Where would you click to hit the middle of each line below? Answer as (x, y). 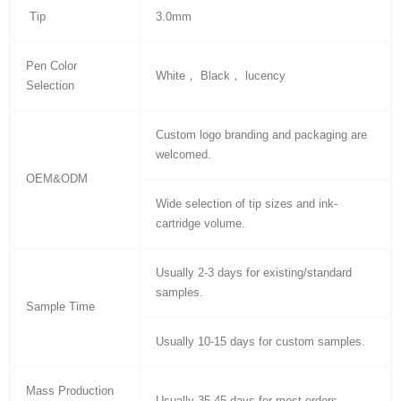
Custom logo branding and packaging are (261, 135)
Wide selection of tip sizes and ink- (246, 204)
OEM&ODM (56, 179)
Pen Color (51, 66)
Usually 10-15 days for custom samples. (260, 341)
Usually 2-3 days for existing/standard (253, 273)
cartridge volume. (200, 223)
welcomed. (183, 154)
